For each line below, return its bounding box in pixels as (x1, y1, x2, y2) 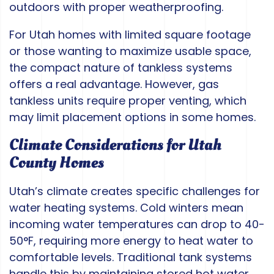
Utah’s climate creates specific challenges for (9, 183, 260, 199)
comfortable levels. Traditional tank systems (9, 250, 252, 265)
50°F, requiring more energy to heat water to (9, 233, 253, 249)
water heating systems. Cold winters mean (9, 200, 243, 216)
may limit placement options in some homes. (9, 109, 256, 125)
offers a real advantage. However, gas (9, 76, 219, 92)
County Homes (9, 152, 104, 174)
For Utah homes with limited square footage (9, 27, 251, 43)
